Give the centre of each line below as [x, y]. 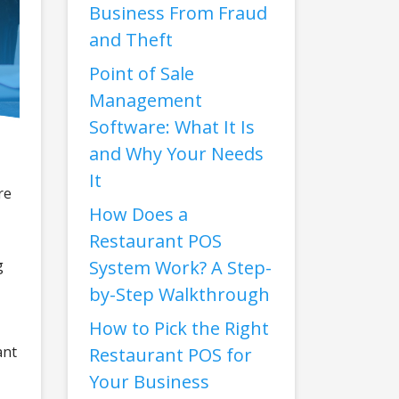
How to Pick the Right [179, 328]
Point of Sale [142, 73]
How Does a [138, 214]
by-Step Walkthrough [179, 294]
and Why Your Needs [176, 154]
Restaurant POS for [171, 355]
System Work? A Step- [180, 268]
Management [146, 100]
